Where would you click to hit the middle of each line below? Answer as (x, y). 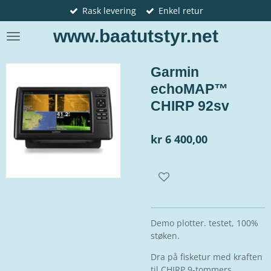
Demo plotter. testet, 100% (204, 223)
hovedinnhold (34, 37)
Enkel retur (181, 11)
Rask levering (109, 11)
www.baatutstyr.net (135, 36)
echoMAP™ (189, 89)
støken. (166, 235)
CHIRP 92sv (190, 106)
